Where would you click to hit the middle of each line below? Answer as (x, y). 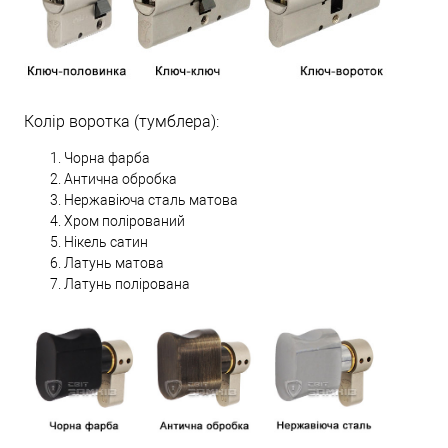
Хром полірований (124, 221)
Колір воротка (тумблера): (121, 122)
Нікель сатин (106, 242)
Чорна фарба (107, 158)
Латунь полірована (127, 284)
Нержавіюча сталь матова (151, 200)
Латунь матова (114, 263)
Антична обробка (120, 179)
